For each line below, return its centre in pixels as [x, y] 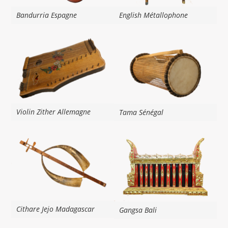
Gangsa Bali [138, 210]
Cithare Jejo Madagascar [56, 209]
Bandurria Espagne [47, 15]
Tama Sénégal [141, 112]
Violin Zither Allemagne [54, 111]
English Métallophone [153, 15]
